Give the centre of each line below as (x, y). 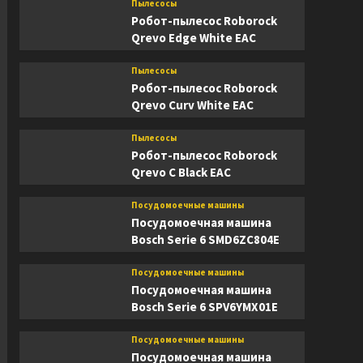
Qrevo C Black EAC (181, 172)
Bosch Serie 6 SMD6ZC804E (205, 239)
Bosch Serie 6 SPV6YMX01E (204, 307)
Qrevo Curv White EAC (192, 105)
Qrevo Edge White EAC (193, 38)
